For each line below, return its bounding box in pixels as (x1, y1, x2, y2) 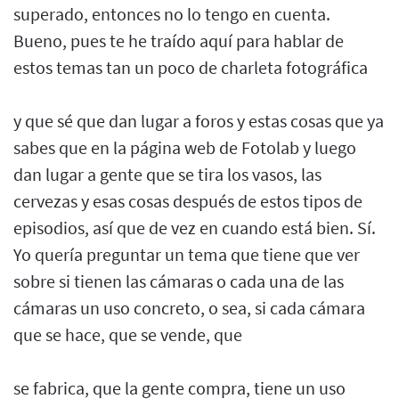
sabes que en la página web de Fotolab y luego (13, 135, 356, 159)
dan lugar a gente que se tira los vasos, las (13, 162, 322, 185)
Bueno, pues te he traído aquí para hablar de (13, 28, 344, 52)
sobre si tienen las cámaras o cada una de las (13, 269, 344, 292)
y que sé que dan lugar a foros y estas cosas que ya (13, 109, 384, 132)
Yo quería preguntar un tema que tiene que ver (13, 242, 360, 265)
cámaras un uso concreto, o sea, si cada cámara (13, 296, 365, 319)
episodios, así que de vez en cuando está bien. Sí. (13, 216, 376, 239)
